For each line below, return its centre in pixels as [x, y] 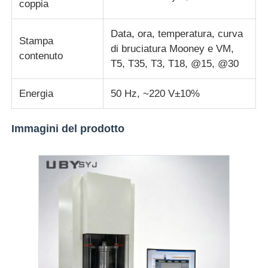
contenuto [41, 56]
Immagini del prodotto [68, 128]
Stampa [36, 41]
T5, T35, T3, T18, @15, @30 [175, 63]
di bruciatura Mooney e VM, [173, 48]
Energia [36, 93]
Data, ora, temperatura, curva [177, 33]
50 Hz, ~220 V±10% [156, 93]
